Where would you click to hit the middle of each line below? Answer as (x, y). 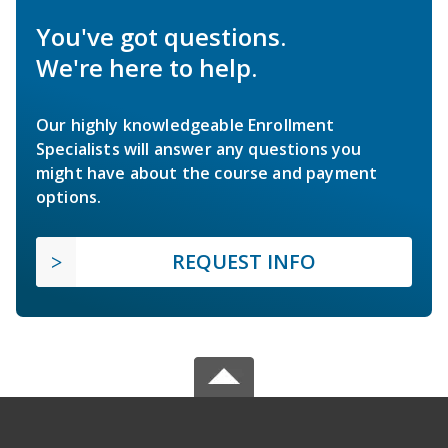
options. (69, 196)
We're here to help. (146, 67)
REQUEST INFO (244, 261)
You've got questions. (161, 36)
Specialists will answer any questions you (199, 148)
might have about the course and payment (207, 172)
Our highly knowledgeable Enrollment (185, 124)
